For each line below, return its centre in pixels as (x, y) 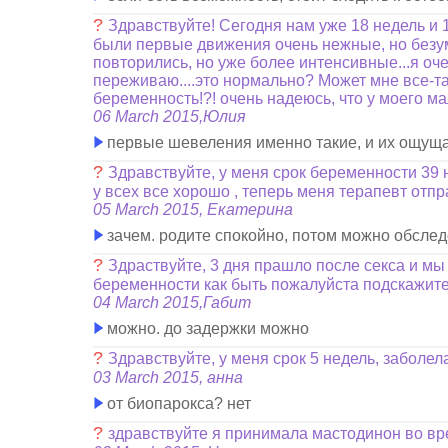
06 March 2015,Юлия (170, 116)
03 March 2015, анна (168, 377)
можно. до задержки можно (206, 328)
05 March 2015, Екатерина (193, 209)
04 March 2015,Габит (172, 302)
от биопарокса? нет (177, 403)
